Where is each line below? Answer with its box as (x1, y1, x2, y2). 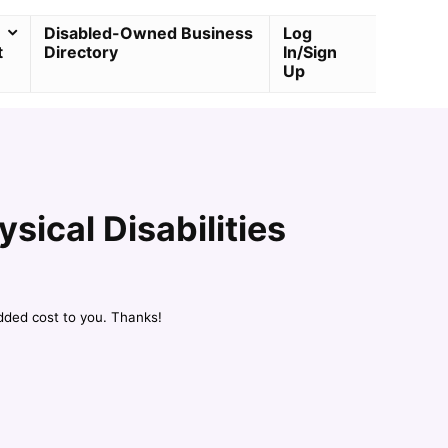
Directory (43, 43, 118, 62)
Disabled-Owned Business (43, 24, 253, 43)
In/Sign (283, 43, 338, 62)
